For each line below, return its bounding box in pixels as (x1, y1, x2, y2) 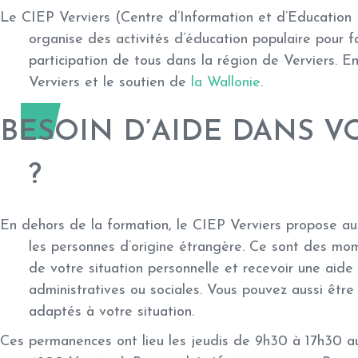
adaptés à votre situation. (29, 304, 194, 320)
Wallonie (207, 75, 261, 91)
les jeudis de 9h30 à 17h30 (169, 334, 342, 350)
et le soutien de (80, 75, 191, 91)
